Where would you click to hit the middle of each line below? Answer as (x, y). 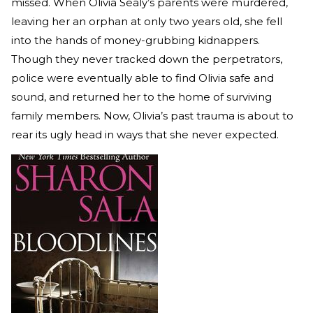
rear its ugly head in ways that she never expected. (145, 134)
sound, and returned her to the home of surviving (141, 96)
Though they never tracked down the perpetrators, (147, 59)
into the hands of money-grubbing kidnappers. (136, 40)
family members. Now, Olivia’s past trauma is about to (152, 115)
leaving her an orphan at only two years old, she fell (147, 21)
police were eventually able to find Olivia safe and (143, 78)
